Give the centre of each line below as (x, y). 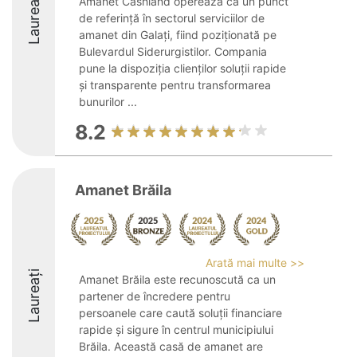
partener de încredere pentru (155, 296)
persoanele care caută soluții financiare (180, 313)
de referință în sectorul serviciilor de (172, 18)
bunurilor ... (108, 102)
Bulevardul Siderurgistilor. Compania (173, 51)
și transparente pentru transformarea (175, 85)
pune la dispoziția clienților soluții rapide (182, 68)
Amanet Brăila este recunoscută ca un (177, 279)
